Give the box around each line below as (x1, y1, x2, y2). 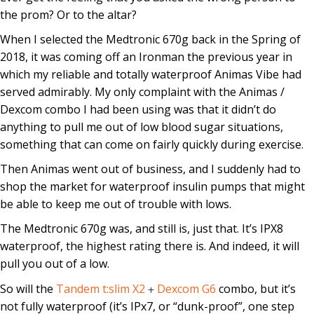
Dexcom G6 (157, 280, 216, 296)
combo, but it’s (216, 280, 296, 296)
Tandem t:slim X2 (56, 280, 145, 296)
